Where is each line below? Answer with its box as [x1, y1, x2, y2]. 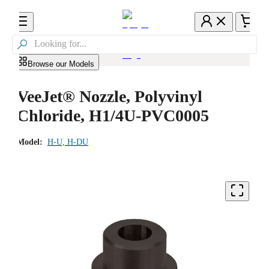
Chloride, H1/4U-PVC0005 [17, 106, 209, 125]
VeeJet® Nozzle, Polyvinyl [17, 86, 202, 106]
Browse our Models [28, 59, 94, 68]
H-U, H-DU [47, 137, 88, 147]
